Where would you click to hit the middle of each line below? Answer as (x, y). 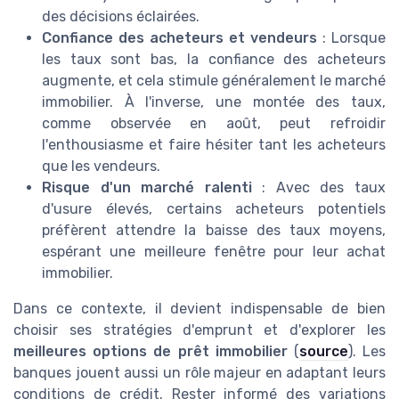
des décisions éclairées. (121, 17)
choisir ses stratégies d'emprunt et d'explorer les (199, 330)
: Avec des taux (319, 188)
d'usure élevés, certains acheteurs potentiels (214, 209)
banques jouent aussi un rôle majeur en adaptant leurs (199, 373)
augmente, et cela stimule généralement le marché (214, 81)
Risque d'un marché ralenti (147, 188)
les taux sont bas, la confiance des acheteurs (214, 60)
